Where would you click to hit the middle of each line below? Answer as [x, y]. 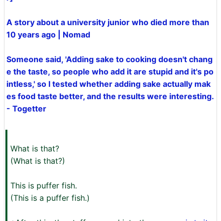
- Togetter [26, 109]
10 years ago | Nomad [48, 35]
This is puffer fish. [44, 186]
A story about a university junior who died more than [108, 22]
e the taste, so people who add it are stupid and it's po [110, 72]
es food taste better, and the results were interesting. [110, 96]
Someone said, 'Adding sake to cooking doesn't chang [110, 59]
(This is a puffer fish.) [50, 198]
